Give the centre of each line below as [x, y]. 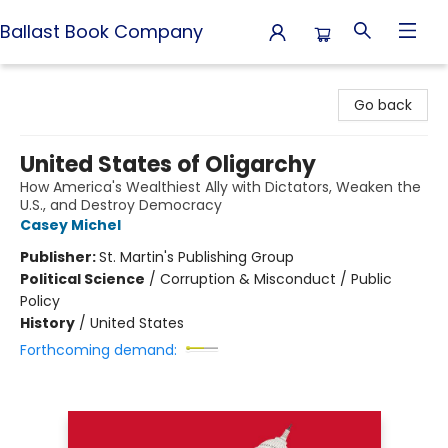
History [47, 323]
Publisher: [59, 257]
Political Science [82, 279]
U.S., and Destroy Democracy [121, 205]
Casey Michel [70, 225]
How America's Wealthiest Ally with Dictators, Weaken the [220, 187]
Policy [40, 301]
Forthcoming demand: [98, 350]
